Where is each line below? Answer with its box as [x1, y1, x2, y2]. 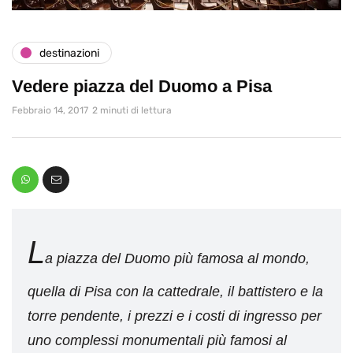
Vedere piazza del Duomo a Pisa [12, 76, 272, 97]
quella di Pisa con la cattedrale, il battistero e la [28, 284, 323, 300]
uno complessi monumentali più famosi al [28, 333, 287, 349]
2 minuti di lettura [92, 105, 172, 117]
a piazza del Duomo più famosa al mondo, [45, 251, 310, 267]
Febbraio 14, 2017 [12, 105, 88, 117]
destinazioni [39, 46, 99, 60]
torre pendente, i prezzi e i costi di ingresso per [28, 308, 321, 325]
